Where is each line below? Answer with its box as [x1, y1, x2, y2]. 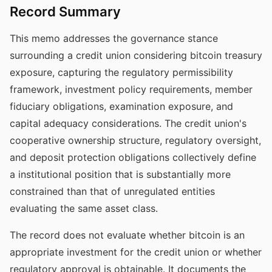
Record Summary [10, 4, 121, 19]
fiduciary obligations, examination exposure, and [10, 100, 233, 112]
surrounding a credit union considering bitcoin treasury [10, 49, 262, 61]
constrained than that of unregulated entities [10, 185, 215, 197]
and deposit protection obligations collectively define [10, 151, 256, 163]
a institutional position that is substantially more [10, 168, 231, 180]
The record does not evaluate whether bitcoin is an [10, 229, 245, 241]
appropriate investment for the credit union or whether [10, 246, 262, 258]
